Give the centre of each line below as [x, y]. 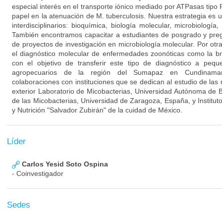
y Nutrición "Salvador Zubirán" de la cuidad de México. [97, 110]
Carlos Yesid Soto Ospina [64, 164]
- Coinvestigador [38, 173]
